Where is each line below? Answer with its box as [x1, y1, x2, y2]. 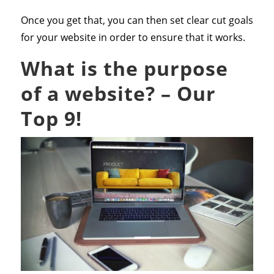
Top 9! [20, 105, 82, 132]
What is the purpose [20, 55, 228, 82]
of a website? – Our [20, 80, 216, 107]
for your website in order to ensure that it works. [20, 31, 245, 45]
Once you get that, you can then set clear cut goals [20, 13, 253, 28]
